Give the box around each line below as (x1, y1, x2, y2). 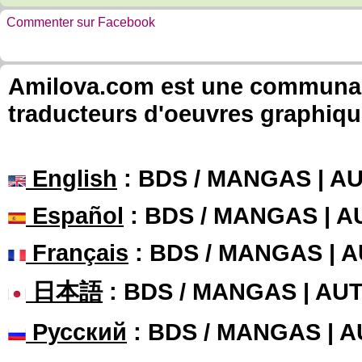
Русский (26, 318, 127, 345)
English (26, 165, 117, 192)
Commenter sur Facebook (6, 15, 155, 29)
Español (26, 202, 124, 229)
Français (26, 239, 128, 266)
